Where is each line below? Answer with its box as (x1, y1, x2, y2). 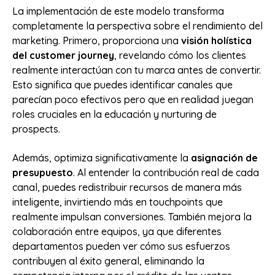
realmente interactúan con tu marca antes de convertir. (12, 64, 261, 77)
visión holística (181, 34, 252, 47)
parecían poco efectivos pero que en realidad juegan (12, 93, 254, 106)
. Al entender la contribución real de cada (73, 166, 259, 179)
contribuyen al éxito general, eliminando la (12, 254, 204, 267)
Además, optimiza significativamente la (12, 151, 191, 164)
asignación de (191, 151, 258, 164)
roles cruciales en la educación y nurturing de (12, 108, 217, 121)
